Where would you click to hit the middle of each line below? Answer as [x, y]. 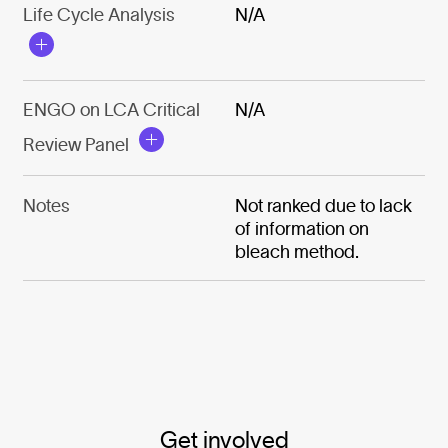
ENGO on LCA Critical [111, 110]
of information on [302, 228]
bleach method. [297, 251]
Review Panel [75, 145]
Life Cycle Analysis [98, 15]
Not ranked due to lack [324, 205]
